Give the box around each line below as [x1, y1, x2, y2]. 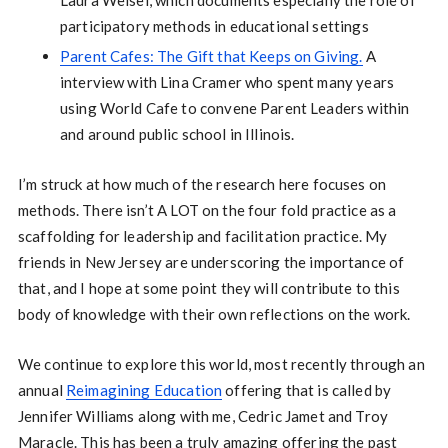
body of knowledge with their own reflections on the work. [17, 305, 411, 323]
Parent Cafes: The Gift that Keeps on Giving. [59, 47, 363, 65]
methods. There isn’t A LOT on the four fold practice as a [17, 201, 397, 219]
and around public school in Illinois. [59, 125, 295, 143]
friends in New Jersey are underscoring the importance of [17, 253, 405, 271]
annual [17, 381, 66, 399]
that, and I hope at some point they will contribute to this [17, 279, 400, 297]
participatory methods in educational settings [59, 17, 369, 35]
